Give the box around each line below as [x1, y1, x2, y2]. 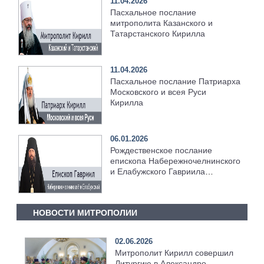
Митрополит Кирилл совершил [114, 247, 233, 258]
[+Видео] [110, 177, 144, 187]
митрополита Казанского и [110, 18, 213, 28]
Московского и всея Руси [110, 87, 207, 97]
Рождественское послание [110, 146, 213, 156]
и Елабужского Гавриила [110, 167, 206, 177]
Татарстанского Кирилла [110, 29, 206, 39]
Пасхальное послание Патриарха [110, 77, 241, 87]
